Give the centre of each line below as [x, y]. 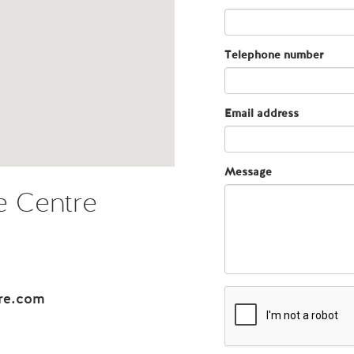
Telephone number [274, 55]
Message [248, 172]
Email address [262, 114]
